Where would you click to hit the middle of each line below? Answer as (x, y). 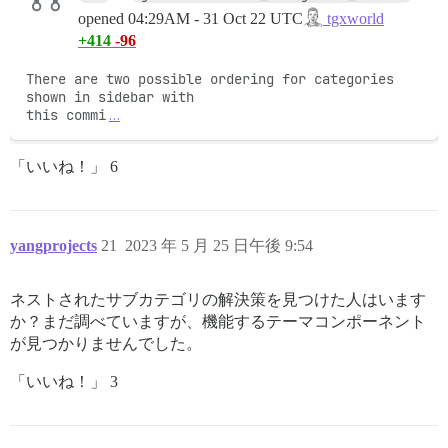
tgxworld (353, 18)
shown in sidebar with (110, 97)
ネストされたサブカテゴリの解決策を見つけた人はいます (218, 299)
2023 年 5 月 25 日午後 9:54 (219, 245)
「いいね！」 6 (64, 166)
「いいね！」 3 (64, 381)
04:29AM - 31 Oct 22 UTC (215, 18)
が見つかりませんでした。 (106, 343)
